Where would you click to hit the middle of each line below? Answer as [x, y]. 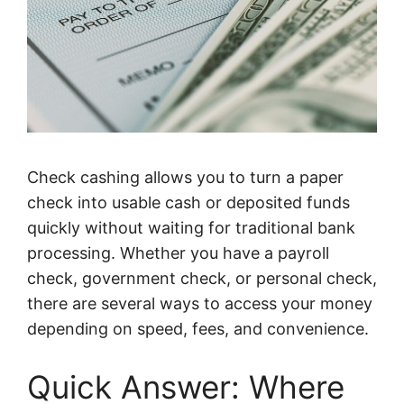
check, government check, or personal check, [202, 279]
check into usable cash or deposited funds [188, 203]
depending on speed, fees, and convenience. [198, 329]
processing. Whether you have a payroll [178, 253]
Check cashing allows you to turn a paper [185, 178]
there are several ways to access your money [200, 304]
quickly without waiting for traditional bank [191, 228]
